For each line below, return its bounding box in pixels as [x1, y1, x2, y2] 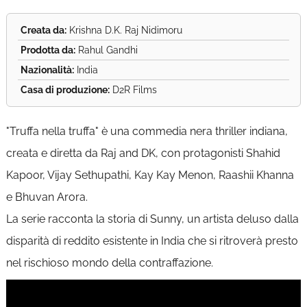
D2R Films [109, 84, 157, 95]
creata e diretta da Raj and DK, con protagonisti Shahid [5, 147, 280, 160]
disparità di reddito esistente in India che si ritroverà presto [5, 234, 298, 247]
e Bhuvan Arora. [5, 191, 88, 204]
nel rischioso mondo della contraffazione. [5, 256, 213, 269]
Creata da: [20, 25, 66, 36]
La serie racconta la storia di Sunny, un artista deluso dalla [5, 212, 299, 225]
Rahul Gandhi [75, 45, 138, 56]
